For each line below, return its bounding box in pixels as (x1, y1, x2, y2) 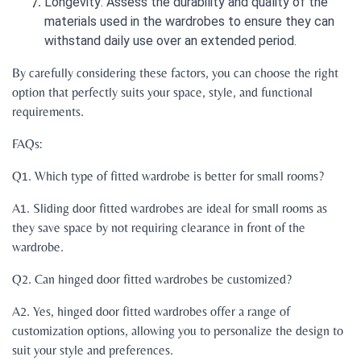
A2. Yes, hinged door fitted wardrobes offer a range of (12, 304, 290, 320)
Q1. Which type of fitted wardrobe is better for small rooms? (12, 168, 324, 185)
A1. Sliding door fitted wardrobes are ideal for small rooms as (12, 201, 327, 217)
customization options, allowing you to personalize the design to (12, 323, 343, 339)
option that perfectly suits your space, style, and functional (12, 85, 313, 101)
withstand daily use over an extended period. (44, 33, 297, 49)
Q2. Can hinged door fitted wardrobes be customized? (12, 272, 292, 288)
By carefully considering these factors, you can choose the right (12, 65, 338, 81)
